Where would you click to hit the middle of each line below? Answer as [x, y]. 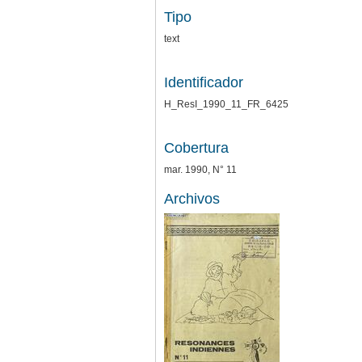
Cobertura [196, 147]
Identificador [204, 82]
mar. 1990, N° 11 [200, 169]
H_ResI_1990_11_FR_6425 [226, 104]
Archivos [192, 198]
